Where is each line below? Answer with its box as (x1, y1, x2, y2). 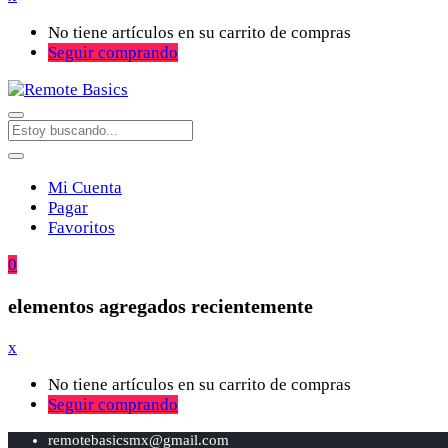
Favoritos (48, 217, 115, 237)
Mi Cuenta (48, 177, 122, 197)
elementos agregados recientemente (8, 294, 313, 317)
